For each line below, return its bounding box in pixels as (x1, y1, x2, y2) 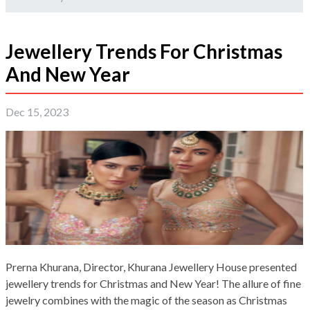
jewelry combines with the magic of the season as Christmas (6, 293, 287, 307)
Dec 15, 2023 (6, 105, 69, 119)
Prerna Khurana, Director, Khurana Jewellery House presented (6, 260, 297, 274)
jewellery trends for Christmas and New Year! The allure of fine (6, 277, 301, 291)
